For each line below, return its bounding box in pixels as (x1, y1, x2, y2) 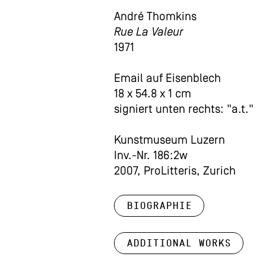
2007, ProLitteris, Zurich (114, 166, 236, 178)
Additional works (126, 237, 231, 249)
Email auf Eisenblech (114, 73, 221, 85)
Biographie (126, 199, 192, 212)
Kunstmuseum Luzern (114, 135, 225, 147)
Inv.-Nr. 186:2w (114, 150, 188, 162)
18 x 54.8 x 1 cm (114, 88, 191, 100)
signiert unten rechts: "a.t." (114, 104, 254, 116)
